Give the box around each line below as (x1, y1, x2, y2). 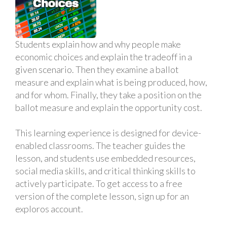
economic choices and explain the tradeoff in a (15, 51, 192, 62)
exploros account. (15, 203, 83, 214)
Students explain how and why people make (15, 39, 181, 50)
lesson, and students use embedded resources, (15, 153, 196, 164)
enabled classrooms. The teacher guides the (15, 140, 185, 151)
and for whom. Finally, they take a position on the (15, 89, 202, 100)
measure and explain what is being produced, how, (15, 77, 207, 88)
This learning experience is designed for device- (15, 127, 201, 138)
